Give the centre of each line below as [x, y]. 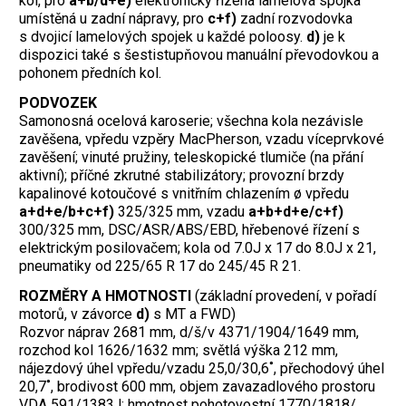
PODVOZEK [58, 103]
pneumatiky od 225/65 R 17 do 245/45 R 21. [160, 266]
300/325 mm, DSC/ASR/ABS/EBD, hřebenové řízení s [189, 230]
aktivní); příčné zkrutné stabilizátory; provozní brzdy [182, 176]
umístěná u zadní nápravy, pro [113, 19]
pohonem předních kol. [90, 73]
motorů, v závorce [77, 314]
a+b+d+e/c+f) [296, 212]
